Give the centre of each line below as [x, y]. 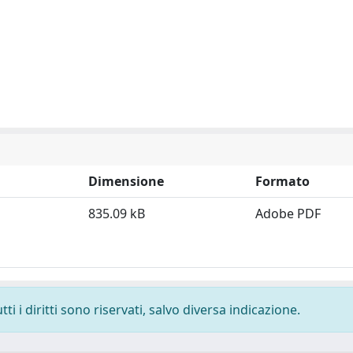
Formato [282, 181]
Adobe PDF [288, 214]
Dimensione [126, 181]
